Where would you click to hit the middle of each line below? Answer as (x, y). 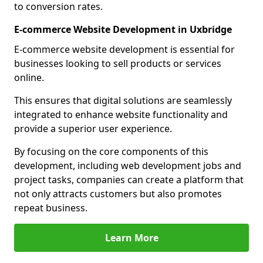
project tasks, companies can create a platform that (129, 180)
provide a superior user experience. (94, 129)
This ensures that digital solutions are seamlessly (123, 100)
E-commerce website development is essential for (124, 49)
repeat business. (51, 208)
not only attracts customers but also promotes (118, 194)
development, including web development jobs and (128, 166)
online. (29, 77)
